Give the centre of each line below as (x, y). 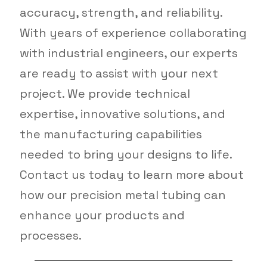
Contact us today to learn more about (131, 175)
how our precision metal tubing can (122, 195)
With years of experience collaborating (133, 33)
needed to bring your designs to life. (125, 155)
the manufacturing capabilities (111, 134)
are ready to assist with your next (119, 74)
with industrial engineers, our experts (128, 53)
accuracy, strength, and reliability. (121, 13)
